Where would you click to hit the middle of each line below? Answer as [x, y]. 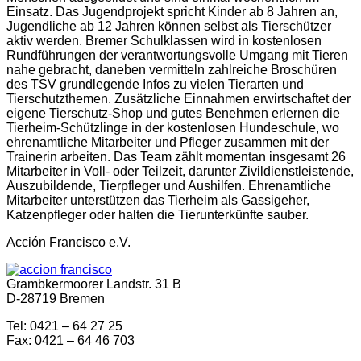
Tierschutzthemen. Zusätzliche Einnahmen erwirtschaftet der [178, 98]
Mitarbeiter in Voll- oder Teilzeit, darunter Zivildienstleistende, [180, 171]
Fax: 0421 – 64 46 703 [71, 340]
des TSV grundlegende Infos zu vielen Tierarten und [155, 84]
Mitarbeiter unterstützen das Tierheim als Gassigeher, [158, 200]
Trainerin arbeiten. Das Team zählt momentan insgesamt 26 [176, 156]
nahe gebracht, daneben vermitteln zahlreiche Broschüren [172, 69]
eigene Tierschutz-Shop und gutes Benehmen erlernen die [173, 113]
